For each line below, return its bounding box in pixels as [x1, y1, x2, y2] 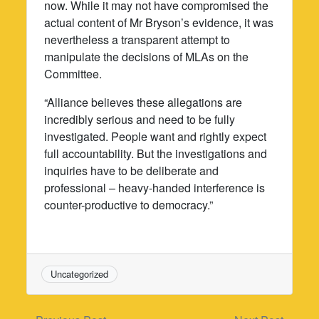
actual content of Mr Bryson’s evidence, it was [44, 14, 274, 31]
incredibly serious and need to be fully [44, 110, 236, 127]
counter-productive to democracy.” [44, 196, 214, 213]
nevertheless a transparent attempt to [44, 31, 231, 48]
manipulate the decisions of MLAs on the [44, 48, 249, 65]
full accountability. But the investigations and [44, 145, 268, 162]
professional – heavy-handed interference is [44, 179, 266, 196]
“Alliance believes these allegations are [44, 93, 243, 110]
